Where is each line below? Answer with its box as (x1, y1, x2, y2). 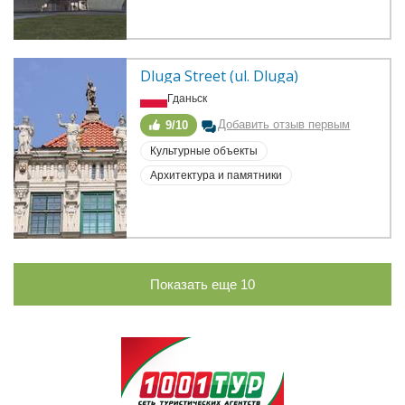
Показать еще (150, 276, 240, 292)
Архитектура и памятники (150, 168, 283, 182)
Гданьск (167, 91, 208, 105)
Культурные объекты (150, 144, 259, 157)
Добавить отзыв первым (218, 117, 351, 131)
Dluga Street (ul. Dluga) (140, 65, 299, 86)
